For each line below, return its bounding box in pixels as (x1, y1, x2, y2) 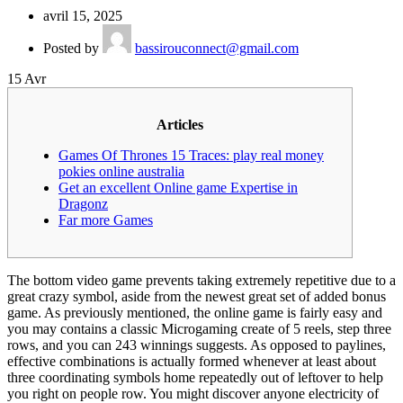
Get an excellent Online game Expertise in (58, 179, 298, 195)
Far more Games (58, 211, 153, 228)
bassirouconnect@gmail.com (135, 40, 299, 56)
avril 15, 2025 (43, 7, 122, 23)
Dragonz (58, 195, 108, 211)
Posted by (43, 40, 103, 56)
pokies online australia (58, 163, 184, 179)
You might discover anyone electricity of (149, 385, 379, 401)
